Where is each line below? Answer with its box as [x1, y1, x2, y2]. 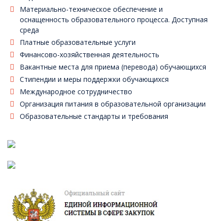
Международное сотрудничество [20, 87, 132, 96]
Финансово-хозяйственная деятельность [20, 50, 159, 59]
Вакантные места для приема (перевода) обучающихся [20, 62, 206, 72]
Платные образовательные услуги [20, 37, 136, 47]
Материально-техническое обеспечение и [20, 4, 163, 14]
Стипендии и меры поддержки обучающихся [20, 74, 169, 84]
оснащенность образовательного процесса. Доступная [20, 15, 208, 24]
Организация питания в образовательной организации [20, 99, 206, 109]
